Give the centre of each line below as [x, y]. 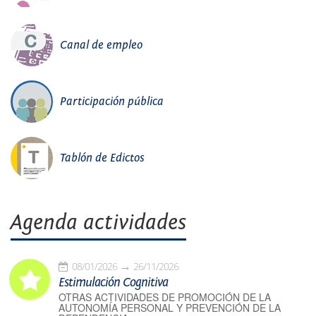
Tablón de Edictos [102, 158]
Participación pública [112, 102]
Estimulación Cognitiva [113, 283]
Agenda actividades [98, 223]
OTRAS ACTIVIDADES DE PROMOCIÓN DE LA [165, 297]
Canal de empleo [101, 45]
